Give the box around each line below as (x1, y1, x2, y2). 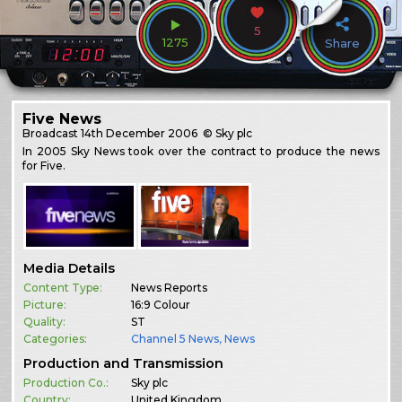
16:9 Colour (131, 297, 191, 311)
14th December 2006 (81, 126, 198, 140)
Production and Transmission (23, 354, 224, 371)
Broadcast (22, 126, 82, 140)
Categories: (23, 331, 88, 345)
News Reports (131, 280, 208, 294)
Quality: (23, 314, 66, 328)
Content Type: (23, 280, 103, 294)
